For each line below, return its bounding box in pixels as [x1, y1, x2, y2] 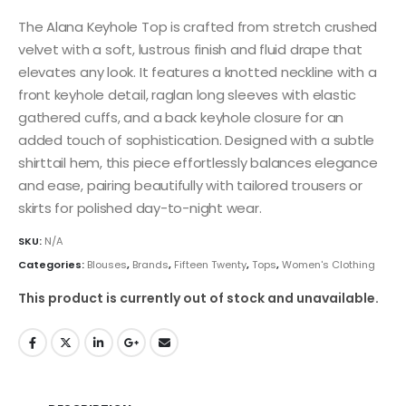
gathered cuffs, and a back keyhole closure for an [18, 107, 344, 127]
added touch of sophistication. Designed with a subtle [18, 130, 375, 150]
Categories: [18, 256, 87, 272]
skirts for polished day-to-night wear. [18, 198, 262, 217]
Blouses [87, 256, 127, 272]
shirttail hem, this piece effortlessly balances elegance [18, 152, 378, 172]
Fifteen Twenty [174, 256, 246, 272]
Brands [132, 256, 169, 272]
